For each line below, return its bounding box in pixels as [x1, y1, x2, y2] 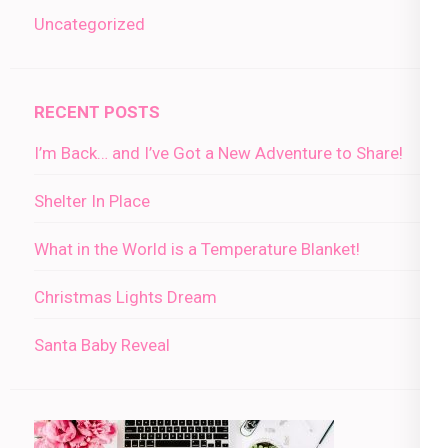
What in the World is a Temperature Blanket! [34, 239, 360, 260]
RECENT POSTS [34, 102, 160, 123]
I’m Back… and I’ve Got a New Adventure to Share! [34, 143, 403, 164]
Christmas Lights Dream [34, 287, 217, 308]
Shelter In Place [34, 191, 150, 212]
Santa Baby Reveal [34, 335, 170, 356]
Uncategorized [34, 14, 145, 35]
